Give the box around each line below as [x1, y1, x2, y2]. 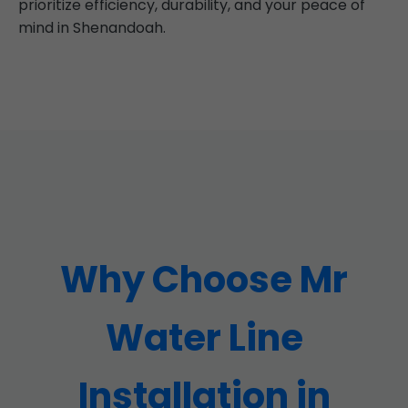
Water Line [105, 312, 303, 363]
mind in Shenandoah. [18, 17, 166, 38]
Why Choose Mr [60, 254, 348, 305]
